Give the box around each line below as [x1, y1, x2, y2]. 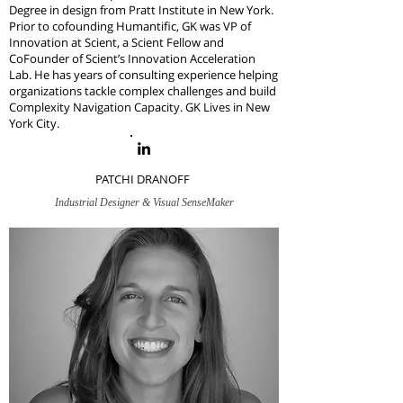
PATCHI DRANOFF [95, 171, 193, 187]
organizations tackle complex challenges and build [9, 83, 276, 99]
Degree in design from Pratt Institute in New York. [9, 2, 273, 18]
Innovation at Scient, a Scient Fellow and [9, 34, 224, 50]
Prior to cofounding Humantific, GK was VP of [9, 18, 251, 34]
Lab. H [9, 67, 43, 83]
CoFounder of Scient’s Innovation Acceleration [9, 50, 255, 67]
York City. [9, 115, 59, 131]
